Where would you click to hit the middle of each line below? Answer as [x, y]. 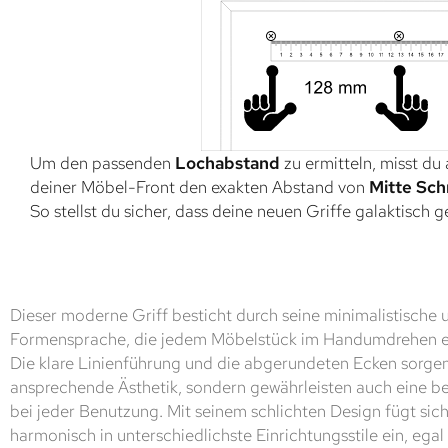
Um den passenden [102, 162]
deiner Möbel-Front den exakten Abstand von [199, 186]
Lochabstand [227, 162]
